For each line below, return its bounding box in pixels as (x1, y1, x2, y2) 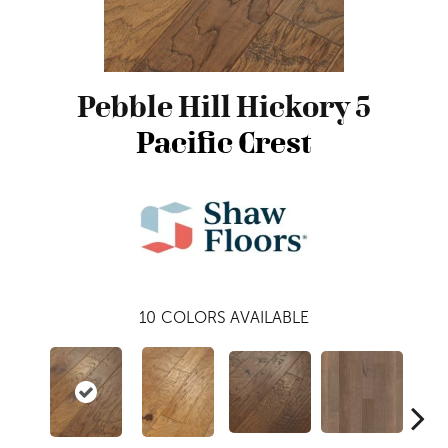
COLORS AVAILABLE (161, 309, 309, 327)
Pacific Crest (136, 120, 312, 165)
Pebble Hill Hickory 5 (77, 84, 371, 129)
